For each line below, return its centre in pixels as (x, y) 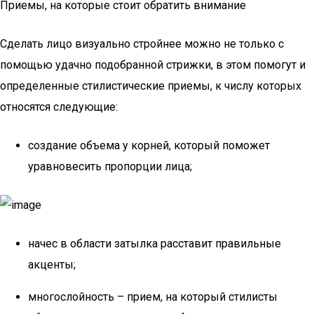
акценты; (52, 265)
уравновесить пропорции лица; (110, 166)
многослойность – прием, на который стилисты (153, 297)
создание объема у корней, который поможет (149, 145)
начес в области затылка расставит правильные (155, 244)
